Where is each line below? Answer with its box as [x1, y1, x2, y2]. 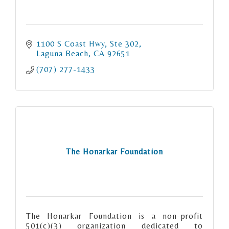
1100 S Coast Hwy [36, 39, 105, 49]
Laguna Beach [36, 49, 88, 59]
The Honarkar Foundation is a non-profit [26, 211, 203, 221]
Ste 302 [110, 39, 139, 49]
